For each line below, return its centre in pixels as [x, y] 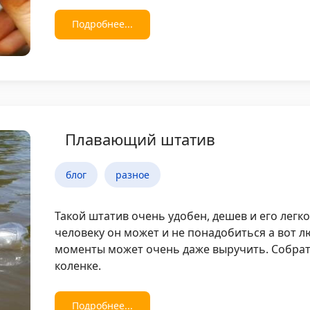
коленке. [78, 266]
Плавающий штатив [140, 139]
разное [133, 175]
